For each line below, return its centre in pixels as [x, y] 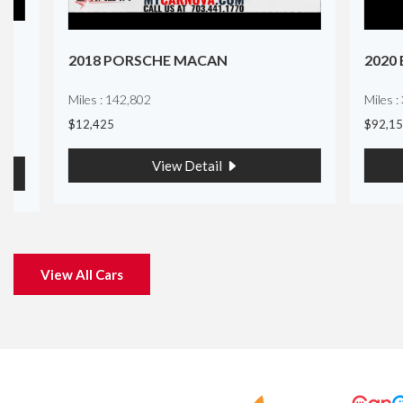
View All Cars [82, 275]
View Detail [155, 165]
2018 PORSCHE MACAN [115, 59]
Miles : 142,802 [76, 99]
